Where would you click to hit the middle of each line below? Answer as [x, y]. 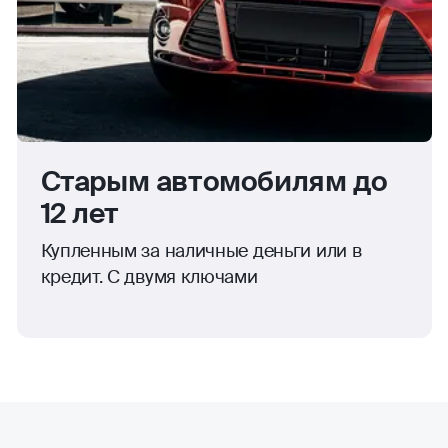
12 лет [79, 214]
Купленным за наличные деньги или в [201, 251]
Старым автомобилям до [214, 182]
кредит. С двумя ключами [149, 277]
